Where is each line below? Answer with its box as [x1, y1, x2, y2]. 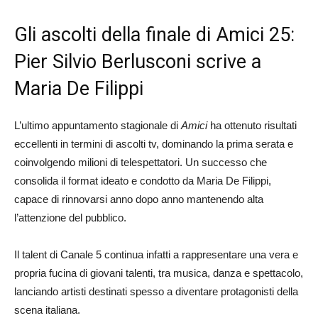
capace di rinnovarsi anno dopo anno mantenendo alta [14, 192, 263, 205]
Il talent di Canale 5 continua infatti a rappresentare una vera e [14, 248, 298, 261]
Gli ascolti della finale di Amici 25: [14, 23, 295, 46]
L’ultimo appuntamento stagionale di [14, 119, 181, 131]
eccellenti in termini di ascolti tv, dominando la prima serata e [14, 137, 293, 150]
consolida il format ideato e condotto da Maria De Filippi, [14, 174, 271, 187]
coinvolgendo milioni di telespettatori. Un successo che [14, 155, 267, 168]
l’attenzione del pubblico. [14, 211, 126, 224]
